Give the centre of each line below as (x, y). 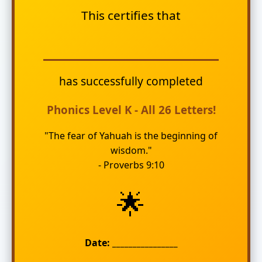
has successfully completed (131, 81)
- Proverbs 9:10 (131, 165)
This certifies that (131, 15)
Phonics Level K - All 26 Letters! (131, 109)
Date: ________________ (131, 243)
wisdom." (131, 151)
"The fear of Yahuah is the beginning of (131, 136)
